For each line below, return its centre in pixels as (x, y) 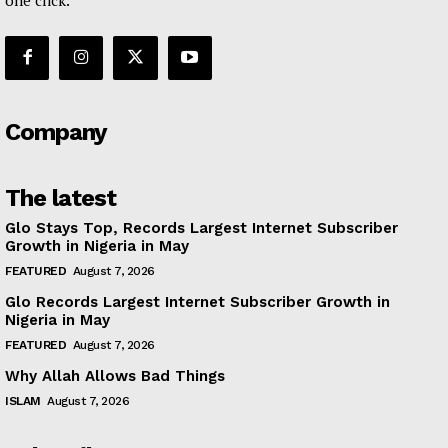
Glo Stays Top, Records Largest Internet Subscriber (201, 227)
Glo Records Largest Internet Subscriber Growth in (197, 301)
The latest (60, 197)
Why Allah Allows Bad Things (115, 375)
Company (56, 131)
